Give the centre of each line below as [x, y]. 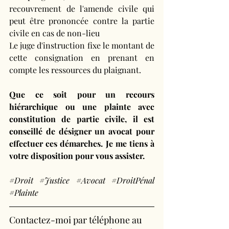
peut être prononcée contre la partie [82, 21]
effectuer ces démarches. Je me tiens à [82, 144]
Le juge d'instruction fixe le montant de [82, 45]
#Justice [55, 180]
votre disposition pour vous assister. [77, 156]
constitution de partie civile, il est [82, 119]
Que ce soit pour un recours [82, 95]
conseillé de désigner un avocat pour [82, 131]
